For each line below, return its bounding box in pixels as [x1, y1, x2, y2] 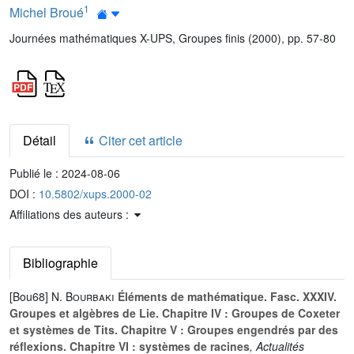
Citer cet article [96, 131, 183, 149]
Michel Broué [9, 2, 84, 21]
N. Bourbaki [51, 288, 115, 304]
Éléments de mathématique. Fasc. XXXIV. [115, 288, 337, 304]
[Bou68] [9, 288, 51, 304]
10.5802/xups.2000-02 [39, 186, 152, 201]
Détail [23, 131, 56, 149]
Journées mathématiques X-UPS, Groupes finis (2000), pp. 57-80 [9, 30, 336, 46]
